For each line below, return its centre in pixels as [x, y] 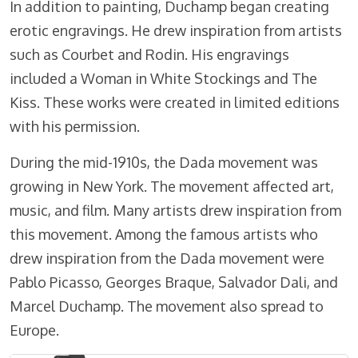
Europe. [34, 330]
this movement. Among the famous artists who [164, 235]
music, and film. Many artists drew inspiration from [175, 211]
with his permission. [75, 127]
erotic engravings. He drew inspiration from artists [176, 31]
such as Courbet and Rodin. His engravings [149, 55]
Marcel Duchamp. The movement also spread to [167, 306]
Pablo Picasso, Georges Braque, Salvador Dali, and [174, 282]
